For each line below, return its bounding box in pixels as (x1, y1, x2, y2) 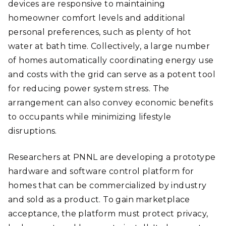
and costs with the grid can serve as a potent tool (8, 70, 215, 79)
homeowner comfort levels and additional (8, 13, 186, 23)
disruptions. (8, 126, 57, 136)
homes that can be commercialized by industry (8, 181, 207, 190)
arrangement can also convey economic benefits (8, 98, 213, 107)
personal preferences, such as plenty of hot (8, 27, 192, 37)
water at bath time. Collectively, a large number (8, 41, 210, 51)
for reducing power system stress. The (8, 84, 169, 93)
